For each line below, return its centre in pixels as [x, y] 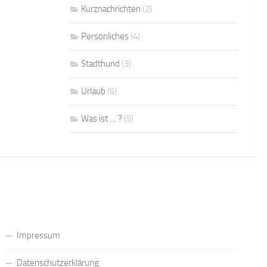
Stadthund [100, 63]
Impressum [38, 235]
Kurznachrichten [111, 9]
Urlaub [93, 91]
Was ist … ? [102, 118]
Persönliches [105, 36]
